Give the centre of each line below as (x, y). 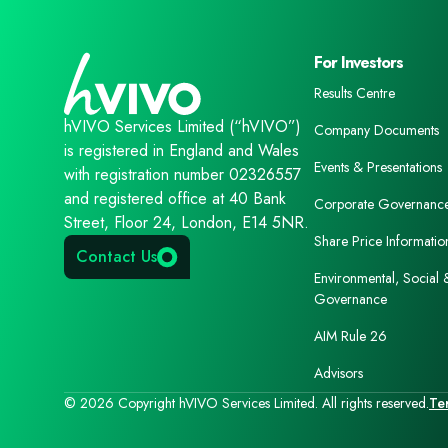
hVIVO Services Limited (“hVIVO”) (182, 126)
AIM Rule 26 (350, 336)
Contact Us (116, 256)
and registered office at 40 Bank (175, 198)
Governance (350, 299)
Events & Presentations (378, 167)
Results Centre (354, 93)
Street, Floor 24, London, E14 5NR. (186, 222)
